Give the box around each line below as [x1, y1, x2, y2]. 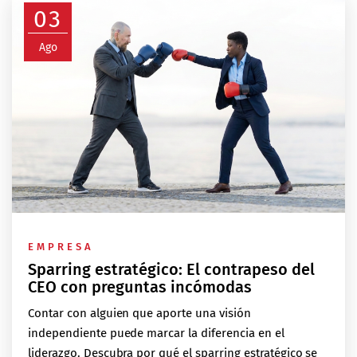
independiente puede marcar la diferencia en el [28, 326, 284, 341]
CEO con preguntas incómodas [28, 277, 252, 297]
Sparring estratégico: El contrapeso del [28, 260, 315, 280]
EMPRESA [28, 241, 94, 253]
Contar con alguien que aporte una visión [28, 306, 251, 321]
